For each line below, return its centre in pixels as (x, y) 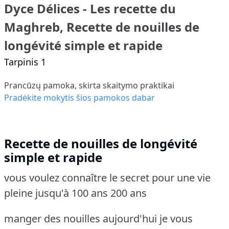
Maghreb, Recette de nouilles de (102, 27)
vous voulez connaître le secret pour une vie (107, 177)
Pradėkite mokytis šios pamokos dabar (79, 97)
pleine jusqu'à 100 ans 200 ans (75, 193)
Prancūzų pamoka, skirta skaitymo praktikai (89, 85)
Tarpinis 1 (25, 62)
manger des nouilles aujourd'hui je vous (98, 218)
